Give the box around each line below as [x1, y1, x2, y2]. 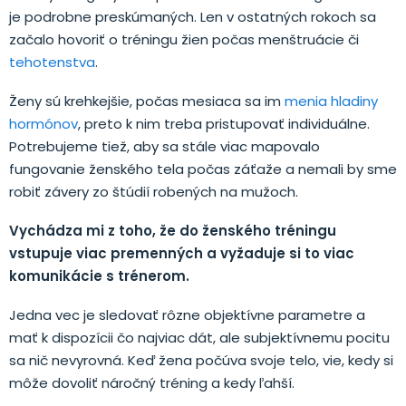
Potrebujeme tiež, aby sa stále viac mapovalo [9, 136, 320, 156]
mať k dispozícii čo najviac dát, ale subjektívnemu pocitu [9, 327, 390, 347]
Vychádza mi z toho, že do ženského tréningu [9, 220, 336, 240]
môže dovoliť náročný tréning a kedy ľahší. [9, 372, 295, 392]
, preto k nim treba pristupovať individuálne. [78, 113, 370, 133]
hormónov [9, 113, 78, 133]
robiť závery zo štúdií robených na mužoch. [9, 181, 298, 201]
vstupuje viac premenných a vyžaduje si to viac [9, 243, 354, 263]
